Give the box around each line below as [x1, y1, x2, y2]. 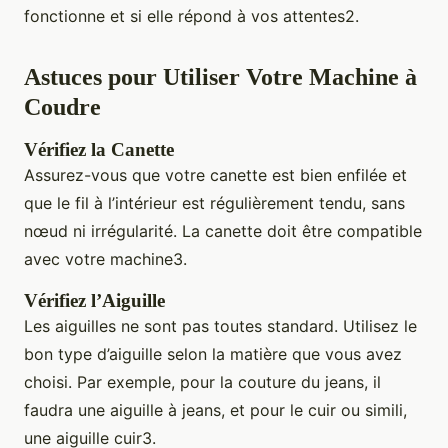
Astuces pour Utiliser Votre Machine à [24, 64, 417, 91]
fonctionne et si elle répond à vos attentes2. [24, 6, 359, 27]
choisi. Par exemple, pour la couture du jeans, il [24, 372, 381, 393]
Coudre [24, 94, 101, 121]
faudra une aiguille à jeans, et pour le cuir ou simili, [24, 400, 407, 421]
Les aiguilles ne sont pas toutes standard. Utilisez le [24, 316, 417, 337]
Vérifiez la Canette [24, 139, 174, 161]
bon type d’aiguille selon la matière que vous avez [24, 344, 402, 365]
